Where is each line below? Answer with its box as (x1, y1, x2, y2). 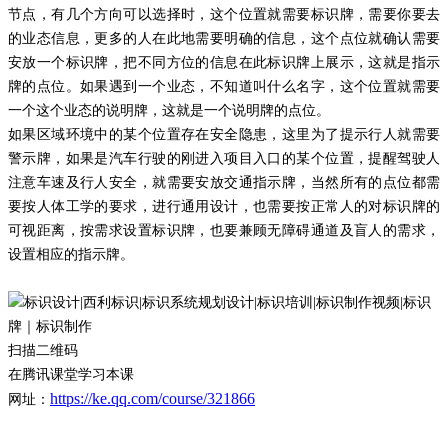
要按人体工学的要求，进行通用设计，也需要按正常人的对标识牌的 (8, 198, 440, 214)
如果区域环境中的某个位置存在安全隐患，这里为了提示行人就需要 (8, 126, 440, 142)
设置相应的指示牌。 (8, 246, 134, 262)
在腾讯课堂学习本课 (8, 366, 134, 382)
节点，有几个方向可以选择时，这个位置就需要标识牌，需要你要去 (8, 6, 440, 22)
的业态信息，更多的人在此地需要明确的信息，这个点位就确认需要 (8, 30, 440, 46)
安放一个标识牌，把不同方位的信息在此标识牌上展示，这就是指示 (8, 54, 440, 70)
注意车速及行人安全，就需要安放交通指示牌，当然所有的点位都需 (8, 174, 440, 190)
